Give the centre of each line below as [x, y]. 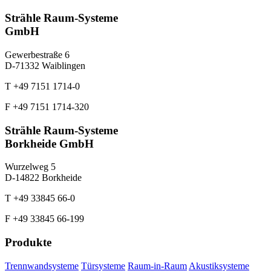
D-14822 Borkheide [43, 178]
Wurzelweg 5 [30, 167]
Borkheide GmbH [49, 143]
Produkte [28, 243]
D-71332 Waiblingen [45, 66]
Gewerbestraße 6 [37, 55]
